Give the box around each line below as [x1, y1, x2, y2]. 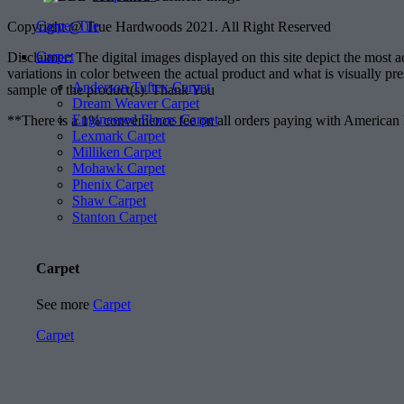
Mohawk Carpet [72, 161, 165, 177]
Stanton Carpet [72, 209, 157, 225]
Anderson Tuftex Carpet [72, 79, 210, 96]
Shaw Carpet [72, 193, 146, 209]
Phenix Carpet [72, 177, 153, 193]
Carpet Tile [36, 18, 99, 34]
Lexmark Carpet [72, 128, 165, 144]
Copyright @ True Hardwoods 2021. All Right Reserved [7, 19, 331, 35]
